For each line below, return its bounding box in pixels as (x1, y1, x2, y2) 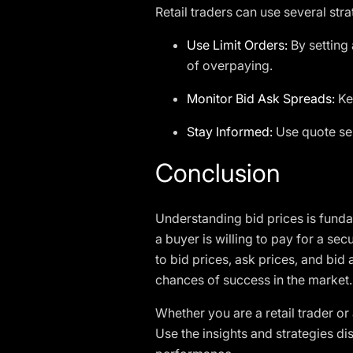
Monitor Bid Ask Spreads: (187, 91, 335, 106)
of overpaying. (187, 58, 273, 73)
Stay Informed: (187, 124, 273, 139)
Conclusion (155, 158, 281, 188)
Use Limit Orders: (187, 37, 288, 53)
